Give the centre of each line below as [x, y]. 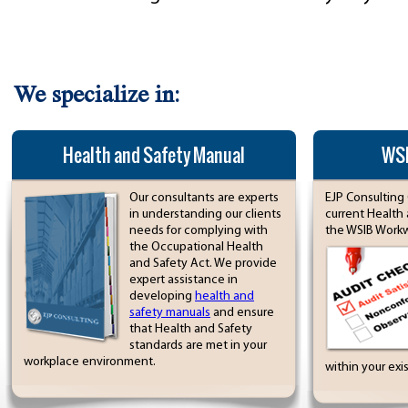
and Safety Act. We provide [203, 264]
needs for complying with [199, 231]
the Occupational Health [196, 247]
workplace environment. [90, 362]
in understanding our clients [205, 214]
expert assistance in [184, 280]
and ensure [242, 313]
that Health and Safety [191, 329]
